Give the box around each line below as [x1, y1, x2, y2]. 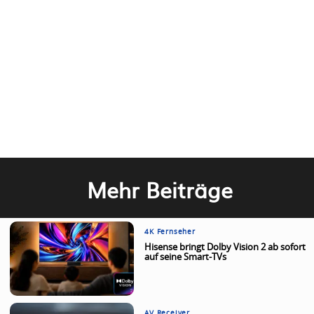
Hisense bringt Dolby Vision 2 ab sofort [144, 243, 306, 253]
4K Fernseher [144, 228, 196, 236]
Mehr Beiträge [87, 174, 233, 205]
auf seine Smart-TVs [144, 253, 227, 263]
